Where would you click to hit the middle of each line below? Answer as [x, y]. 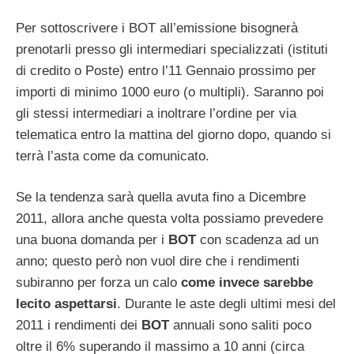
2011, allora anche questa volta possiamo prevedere [169, 219]
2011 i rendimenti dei [79, 326]
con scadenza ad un [257, 240]
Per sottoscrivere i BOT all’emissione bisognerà [157, 28]
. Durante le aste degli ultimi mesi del [226, 304]
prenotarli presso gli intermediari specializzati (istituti [172, 49]
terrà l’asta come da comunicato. [113, 156]
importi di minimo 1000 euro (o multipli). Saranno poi [170, 92]
